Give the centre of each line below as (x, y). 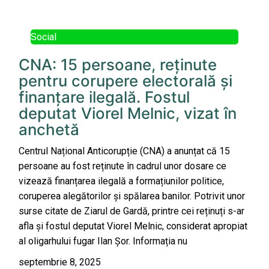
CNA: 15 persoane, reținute (118, 65)
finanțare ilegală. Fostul (104, 97)
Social (44, 37)
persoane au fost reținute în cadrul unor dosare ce (122, 166)
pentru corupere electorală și (125, 81)
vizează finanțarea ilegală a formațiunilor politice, (121, 181)
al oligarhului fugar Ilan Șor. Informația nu (103, 241)
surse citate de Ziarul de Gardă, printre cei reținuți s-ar (131, 211)
